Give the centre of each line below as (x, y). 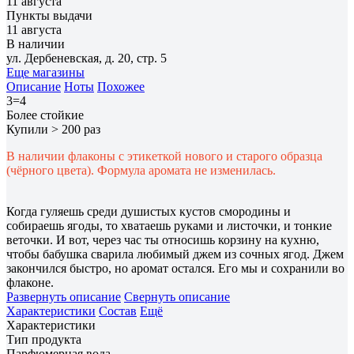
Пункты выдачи (49, 15)
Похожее (121, 86)
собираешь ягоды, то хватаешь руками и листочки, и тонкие (169, 225)
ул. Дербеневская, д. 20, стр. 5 (87, 58)
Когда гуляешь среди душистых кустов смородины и (149, 211)
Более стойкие (45, 115)
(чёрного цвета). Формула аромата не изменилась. (141, 170)
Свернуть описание (177, 296)
